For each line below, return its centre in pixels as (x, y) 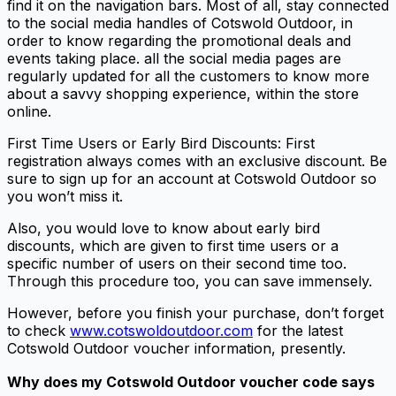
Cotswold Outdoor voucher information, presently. (176, 348)
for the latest (298, 330)
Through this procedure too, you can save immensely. (192, 281)
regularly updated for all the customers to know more (188, 76)
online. (31, 111)
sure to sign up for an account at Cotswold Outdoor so (192, 178)
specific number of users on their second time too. (177, 263)
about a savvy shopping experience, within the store (183, 93)
